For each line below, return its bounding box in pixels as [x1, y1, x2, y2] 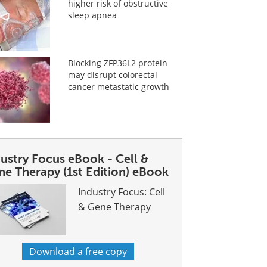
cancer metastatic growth [67, 81, 169, 92]
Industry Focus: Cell [78, 185, 166, 198]
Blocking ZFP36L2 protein [67, 57, 167, 69]
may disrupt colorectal [67, 69, 157, 80]
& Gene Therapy [78, 200, 151, 213]
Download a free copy [29, 245, 128, 257]
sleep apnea [67, 10, 117, 21]
